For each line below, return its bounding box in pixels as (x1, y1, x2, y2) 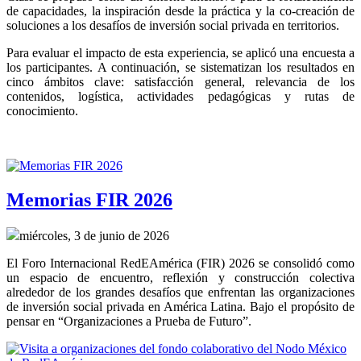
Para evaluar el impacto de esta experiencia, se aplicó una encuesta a (6, 45, 355, 60)
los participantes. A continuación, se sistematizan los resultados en (6, 60, 355, 74)
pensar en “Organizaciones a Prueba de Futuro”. (6, 313, 251, 328)
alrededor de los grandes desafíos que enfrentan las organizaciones (6, 284, 355, 299)
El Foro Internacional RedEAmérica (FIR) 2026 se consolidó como (6, 255, 355, 270)
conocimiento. (6, 103, 78, 118)
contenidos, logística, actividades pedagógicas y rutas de (6, 89, 355, 103)
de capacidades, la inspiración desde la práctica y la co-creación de (6, 3, 355, 18)
